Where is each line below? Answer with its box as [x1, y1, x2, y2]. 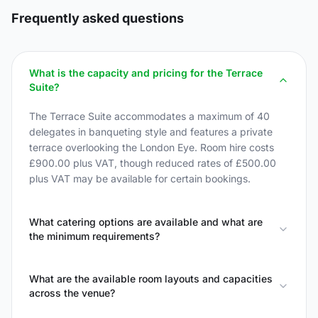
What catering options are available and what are [29, 216, 263, 228]
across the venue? [29, 287, 115, 299]
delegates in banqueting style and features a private [29, 126, 273, 138]
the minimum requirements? [29, 230, 160, 242]
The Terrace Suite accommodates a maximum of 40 [29, 110, 270, 122]
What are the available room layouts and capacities [29, 273, 273, 285]
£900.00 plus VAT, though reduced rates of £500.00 [29, 157, 276, 169]
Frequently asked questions [11, 11, 184, 26]
